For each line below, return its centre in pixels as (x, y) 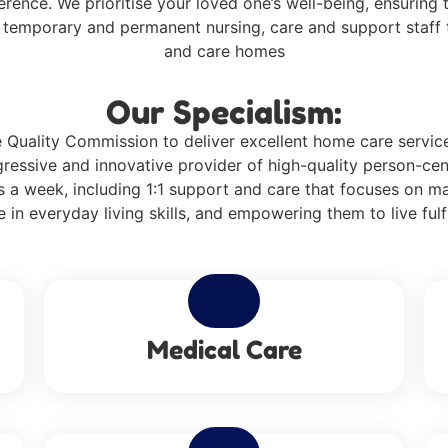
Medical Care (224, 349)
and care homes (224, 51)
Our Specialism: (224, 113)
